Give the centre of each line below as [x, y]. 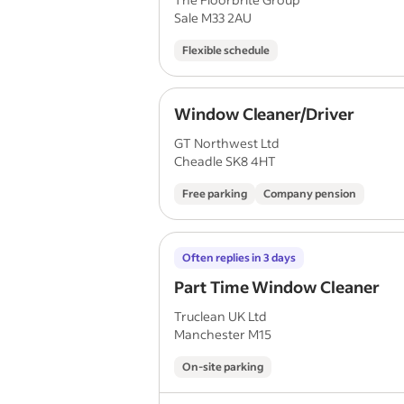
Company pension [310, 193]
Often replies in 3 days [239, 257]
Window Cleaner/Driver [264, 114]
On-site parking [223, 367]
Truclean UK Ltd [220, 316]
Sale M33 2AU [213, 18]
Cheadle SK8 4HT [225, 161]
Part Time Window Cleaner [277, 287]
